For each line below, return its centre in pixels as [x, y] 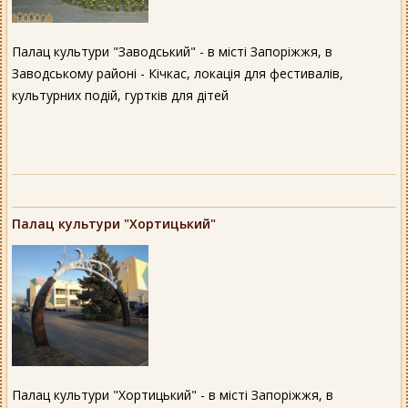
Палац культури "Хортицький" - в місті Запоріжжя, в [173, 395]
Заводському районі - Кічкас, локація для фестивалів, [178, 73]
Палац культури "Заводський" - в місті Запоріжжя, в [172, 51]
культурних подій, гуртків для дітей [120, 95]
